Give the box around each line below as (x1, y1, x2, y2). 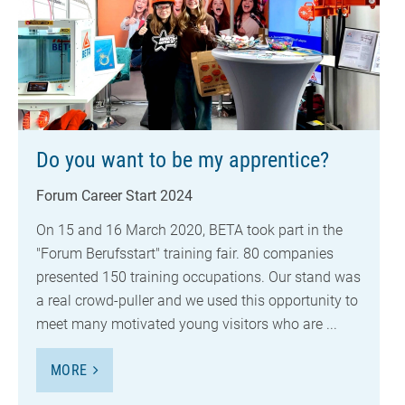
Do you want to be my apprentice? (36, 146, 329, 173)
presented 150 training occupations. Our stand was (36, 268, 361, 287)
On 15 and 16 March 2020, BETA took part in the (36, 221, 343, 240)
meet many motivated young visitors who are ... (36, 316, 337, 334)
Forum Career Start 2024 (36, 186, 193, 204)
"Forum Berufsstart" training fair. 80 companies (36, 245, 334, 263)
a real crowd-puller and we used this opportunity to (36, 292, 358, 310)
